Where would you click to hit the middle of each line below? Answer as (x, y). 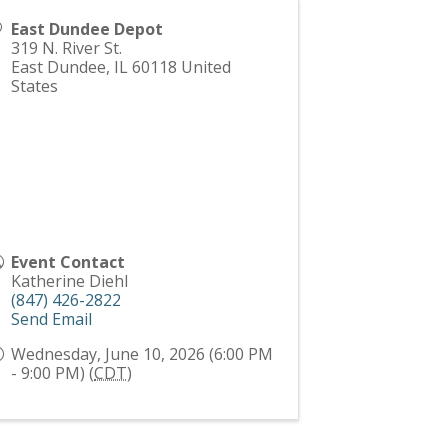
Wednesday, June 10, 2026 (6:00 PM (142, 354)
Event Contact (68, 262)
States (35, 86)
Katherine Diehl (70, 281)
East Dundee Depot (87, 29)
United (206, 67)
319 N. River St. (67, 48)
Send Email (52, 319)
